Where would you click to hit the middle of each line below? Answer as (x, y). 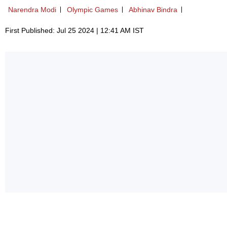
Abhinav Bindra (153, 10)
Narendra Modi (32, 10)
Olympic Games (92, 10)
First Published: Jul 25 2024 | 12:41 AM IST (74, 31)
